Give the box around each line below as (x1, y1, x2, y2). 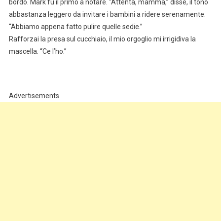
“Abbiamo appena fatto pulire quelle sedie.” (8, 22, 143, 31)
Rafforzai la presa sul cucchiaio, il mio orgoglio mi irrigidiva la (8, 35, 196, 43)
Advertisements (8, 91, 59, 100)
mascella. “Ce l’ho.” (8, 47, 67, 55)
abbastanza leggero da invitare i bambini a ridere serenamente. (8, 10, 206, 18)
